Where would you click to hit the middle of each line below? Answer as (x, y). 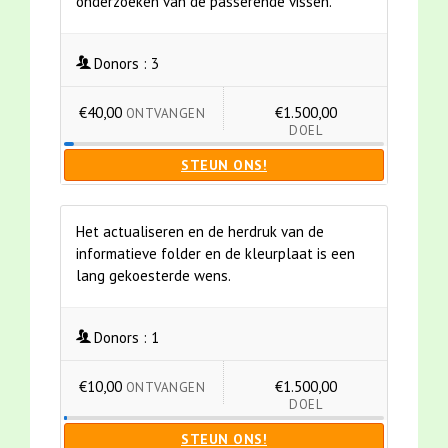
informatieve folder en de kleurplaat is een (215, 254)
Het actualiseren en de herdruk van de (200, 232)
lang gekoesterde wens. (153, 276)
